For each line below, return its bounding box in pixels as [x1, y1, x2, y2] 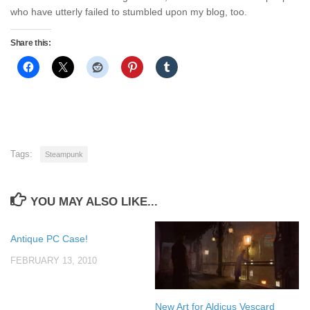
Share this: [10, 38, 51, 48]
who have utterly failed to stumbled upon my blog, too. [10, 6, 247, 18]
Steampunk [45, 150, 83, 159]
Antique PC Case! [10, 233, 88, 245]
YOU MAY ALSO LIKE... [30, 195, 158, 209]
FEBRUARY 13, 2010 [10, 255, 97, 266]
